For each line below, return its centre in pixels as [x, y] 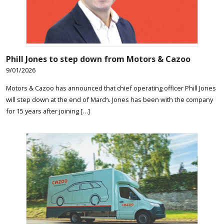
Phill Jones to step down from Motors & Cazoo [98, 59]
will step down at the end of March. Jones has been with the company [109, 99]
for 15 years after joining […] [48, 111]
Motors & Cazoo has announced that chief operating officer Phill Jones [111, 88]
